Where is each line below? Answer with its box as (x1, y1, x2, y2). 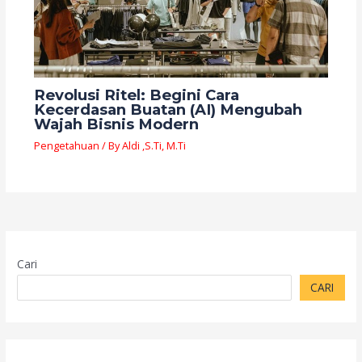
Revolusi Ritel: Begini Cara (33, 86, 239, 105)
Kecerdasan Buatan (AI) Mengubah (33, 100, 302, 120)
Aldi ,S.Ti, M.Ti (121, 137, 186, 153)
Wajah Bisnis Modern (33, 115, 199, 134)
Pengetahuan (33, 137, 99, 153)
